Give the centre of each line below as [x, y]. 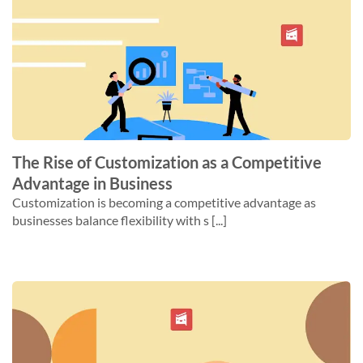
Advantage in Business [92, 183]
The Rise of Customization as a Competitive [167, 162]
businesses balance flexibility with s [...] [120, 220]
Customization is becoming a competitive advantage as [164, 202]
